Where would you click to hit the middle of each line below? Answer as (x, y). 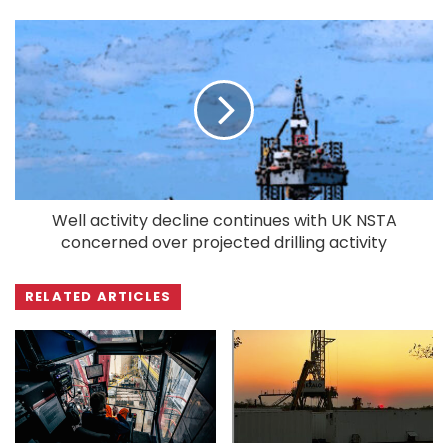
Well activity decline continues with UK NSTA (224, 220)
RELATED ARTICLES (98, 296)
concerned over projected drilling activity (224, 242)
